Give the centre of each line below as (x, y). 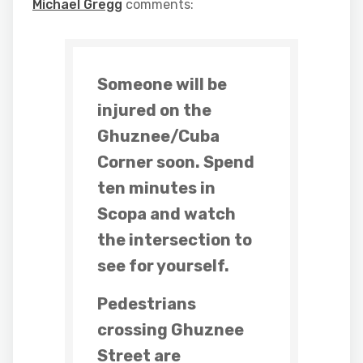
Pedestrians (147, 304)
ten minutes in (156, 188)
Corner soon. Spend (176, 162)
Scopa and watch (167, 214)
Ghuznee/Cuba (158, 136)
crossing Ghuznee (171, 330)
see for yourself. (163, 266)
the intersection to (175, 240)
